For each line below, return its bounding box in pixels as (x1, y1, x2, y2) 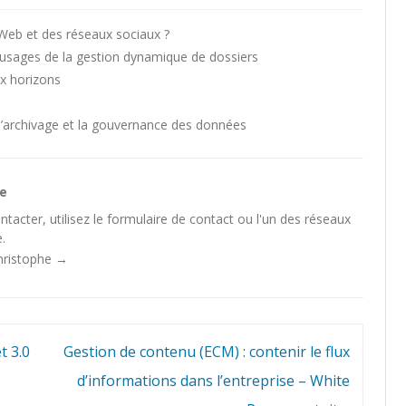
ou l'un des (234, 210, 305, 227)
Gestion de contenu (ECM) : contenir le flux (63, 342, 350, 362)
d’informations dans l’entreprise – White (76, 371, 350, 391)
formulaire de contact (107, 210, 235, 227)
